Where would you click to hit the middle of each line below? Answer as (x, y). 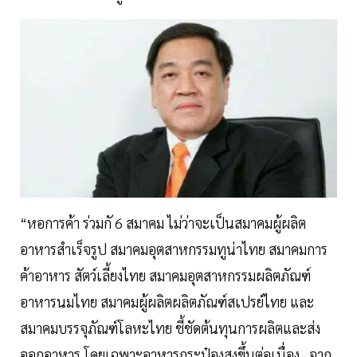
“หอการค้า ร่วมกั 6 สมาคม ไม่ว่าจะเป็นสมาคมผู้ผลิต (163, 223)
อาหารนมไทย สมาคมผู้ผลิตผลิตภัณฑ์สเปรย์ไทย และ (167, 302)
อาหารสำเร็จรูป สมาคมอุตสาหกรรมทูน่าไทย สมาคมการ (174, 249)
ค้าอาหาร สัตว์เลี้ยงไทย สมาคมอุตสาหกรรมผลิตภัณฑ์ (165, 276)
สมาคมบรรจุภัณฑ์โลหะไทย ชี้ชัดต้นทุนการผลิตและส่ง (170, 328)
